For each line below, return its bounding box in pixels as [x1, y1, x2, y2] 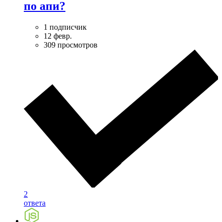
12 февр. [44, 31, 72, 40]
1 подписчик [44, 22, 87, 31]
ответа [24, 198, 46, 207]
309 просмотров [44, 40, 98, 49]
